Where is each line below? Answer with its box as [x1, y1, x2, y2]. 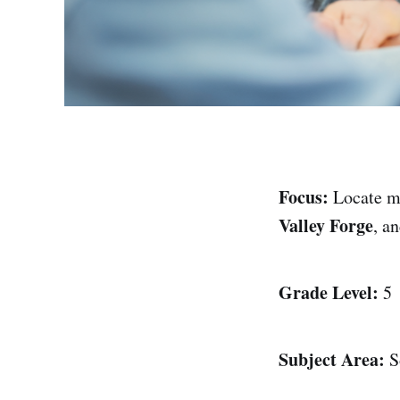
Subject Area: [279, 346, 385, 372]
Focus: [279, 183, 329, 210]
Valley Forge [279, 212, 373, 238]
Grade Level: [279, 279, 379, 305]
